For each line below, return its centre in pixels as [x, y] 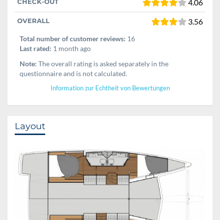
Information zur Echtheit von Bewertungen [110, 88]
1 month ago [71, 48]
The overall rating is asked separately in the [103, 63]
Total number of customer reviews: [73, 38]
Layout [30, 126]
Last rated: [36, 48]
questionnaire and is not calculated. [73, 73]
